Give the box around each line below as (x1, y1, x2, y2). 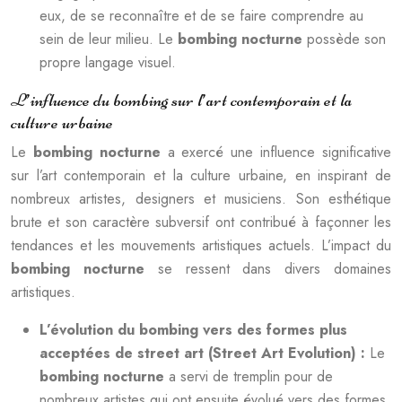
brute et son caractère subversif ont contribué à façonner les (11, 212, 391, 232)
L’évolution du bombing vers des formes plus (39, 319, 347, 340)
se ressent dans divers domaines (157, 258, 392, 279)
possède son (307, 29, 386, 49)
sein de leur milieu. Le (39, 29, 178, 49)
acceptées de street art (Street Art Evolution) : (39, 343, 370, 363)
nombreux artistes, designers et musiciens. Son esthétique (11, 188, 391, 209)
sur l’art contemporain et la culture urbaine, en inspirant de (11, 165, 391, 186)
